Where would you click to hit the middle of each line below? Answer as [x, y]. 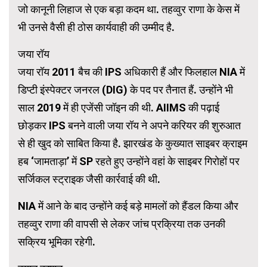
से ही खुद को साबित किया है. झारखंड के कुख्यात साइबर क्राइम [133, 144]
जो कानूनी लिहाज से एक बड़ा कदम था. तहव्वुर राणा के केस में [129, 10]
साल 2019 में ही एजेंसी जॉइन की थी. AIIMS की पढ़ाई [119, 108]
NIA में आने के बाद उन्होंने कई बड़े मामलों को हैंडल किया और [128, 206]
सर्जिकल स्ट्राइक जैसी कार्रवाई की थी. [89, 179]
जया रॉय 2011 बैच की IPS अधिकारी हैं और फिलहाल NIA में [131, 72]
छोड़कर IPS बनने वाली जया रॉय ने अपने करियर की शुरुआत [129, 126]
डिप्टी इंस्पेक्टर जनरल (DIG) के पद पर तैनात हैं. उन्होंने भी [125, 90]
